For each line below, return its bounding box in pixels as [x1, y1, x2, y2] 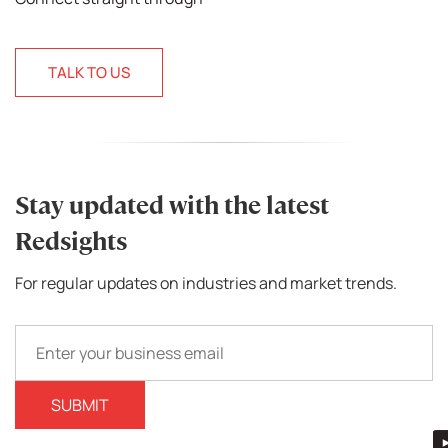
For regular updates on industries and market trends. [15, 272, 397, 295]
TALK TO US [48, 62, 130, 84]
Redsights [15, 226, 127, 258]
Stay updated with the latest [15, 190, 329, 222]
